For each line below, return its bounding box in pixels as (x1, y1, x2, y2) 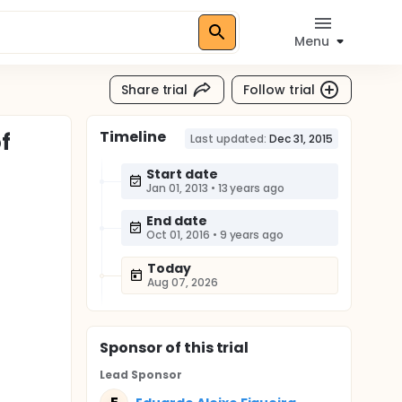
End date (146, 212, 207, 230)
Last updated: (189, 131, 267, 146)
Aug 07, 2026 (147, 275, 218, 290)
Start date (146, 165, 218, 183)
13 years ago (217, 180, 285, 196)
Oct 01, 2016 (146, 227, 210, 242)
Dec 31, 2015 (269, 131, 333, 146)
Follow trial (243, 80, 315, 99)
